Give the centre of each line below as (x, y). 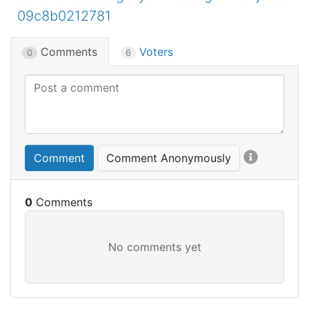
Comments (67, 52)
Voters (154, 52)
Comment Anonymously (169, 158)
